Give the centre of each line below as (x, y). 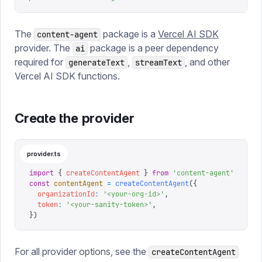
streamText (158, 63)
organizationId (62, 194)
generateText (96, 63)
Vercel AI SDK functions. (67, 76)
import (42, 173)
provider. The (44, 48)
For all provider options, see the (82, 251)
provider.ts (44, 154)
